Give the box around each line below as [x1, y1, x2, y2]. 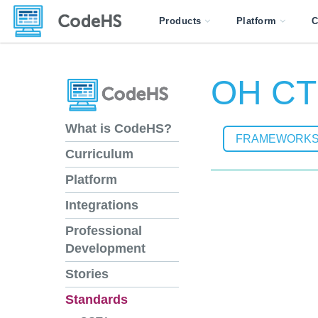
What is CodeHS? [65, 121, 172, 136]
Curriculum [65, 147, 133, 162]
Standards [65, 292, 128, 307]
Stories [65, 267, 109, 282]
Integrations [65, 198, 138, 213]
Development [65, 241, 146, 256]
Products [158, 16, 202, 26]
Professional [65, 224, 142, 238]
